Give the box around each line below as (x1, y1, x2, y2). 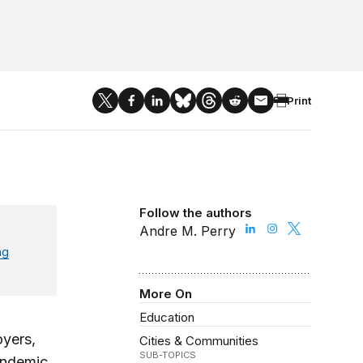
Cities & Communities (139, 333, 259, 349)
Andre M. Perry (139, 223, 237, 240)
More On (139, 286, 193, 302)
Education (139, 310, 195, 326)
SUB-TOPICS (139, 349, 197, 361)
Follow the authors (139, 205, 253, 220)
